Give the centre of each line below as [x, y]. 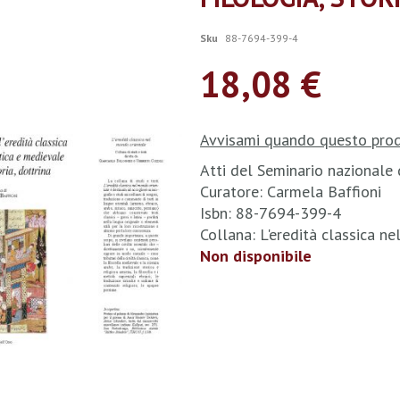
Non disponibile [256, 256]
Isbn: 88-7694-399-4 [271, 213]
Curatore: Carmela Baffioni [291, 192]
